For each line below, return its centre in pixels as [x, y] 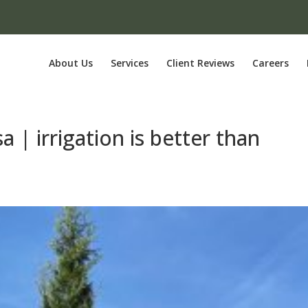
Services [129, 63]
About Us [70, 63]
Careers [270, 63]
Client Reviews [200, 63]
